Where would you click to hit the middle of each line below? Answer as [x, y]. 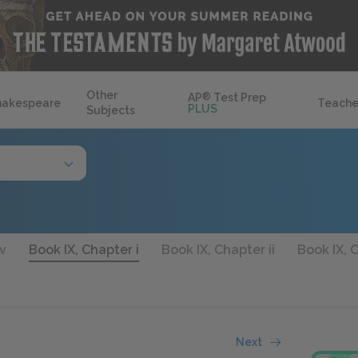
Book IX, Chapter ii [218, 250]
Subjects [111, 110]
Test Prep [239, 97]
